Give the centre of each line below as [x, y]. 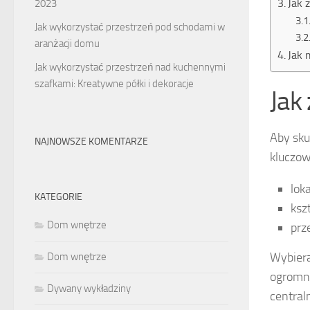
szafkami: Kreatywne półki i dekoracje [114, 84]
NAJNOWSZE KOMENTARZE [91, 142]
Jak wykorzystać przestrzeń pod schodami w [130, 27]
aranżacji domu [67, 44]
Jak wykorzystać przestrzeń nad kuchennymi [130, 67]
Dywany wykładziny [89, 289]
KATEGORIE [58, 197]
